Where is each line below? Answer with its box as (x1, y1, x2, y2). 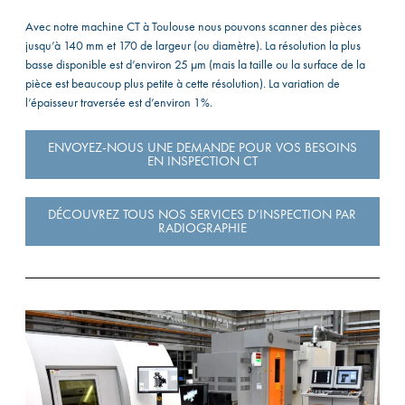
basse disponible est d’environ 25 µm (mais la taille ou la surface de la (24, 56, 365, 73)
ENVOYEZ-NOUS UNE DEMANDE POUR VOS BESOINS (47, 138, 357, 157)
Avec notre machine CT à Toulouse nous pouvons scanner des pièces (24, 18, 362, 35)
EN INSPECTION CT (146, 152, 258, 171)
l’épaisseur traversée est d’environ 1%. (24, 94, 212, 111)
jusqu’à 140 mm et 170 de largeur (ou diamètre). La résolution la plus (24, 37, 361, 54)
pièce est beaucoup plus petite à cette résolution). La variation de (24, 75, 340, 92)
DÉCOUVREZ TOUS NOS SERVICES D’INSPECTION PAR (48, 205, 357, 224)
